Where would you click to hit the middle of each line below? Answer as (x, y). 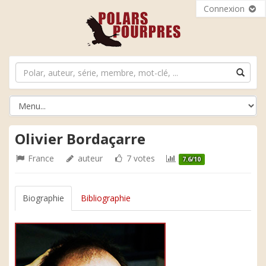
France (40, 158)
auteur (89, 158)
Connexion (225, 9)
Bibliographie (106, 198)
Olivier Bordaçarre (80, 139)
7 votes (140, 158)
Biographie (43, 198)
